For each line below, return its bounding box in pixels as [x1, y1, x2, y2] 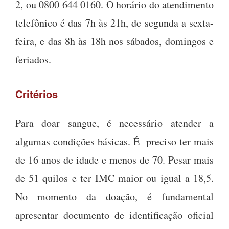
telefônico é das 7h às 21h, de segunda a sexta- [15, 16, 214, 30]
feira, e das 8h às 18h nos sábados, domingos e [15, 34, 214, 49]
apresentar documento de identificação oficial [15, 208, 214, 222]
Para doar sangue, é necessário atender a [15, 116, 214, 130]
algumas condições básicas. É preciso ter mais [15, 134, 214, 149]
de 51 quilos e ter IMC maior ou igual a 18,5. [15, 171, 214, 186]
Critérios [15, 86, 58, 102]
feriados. [15, 53, 51, 67]
